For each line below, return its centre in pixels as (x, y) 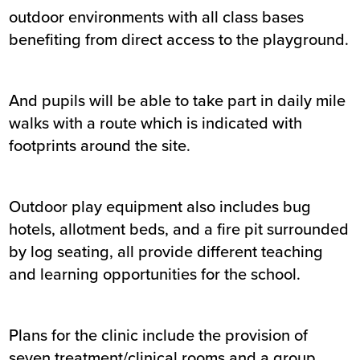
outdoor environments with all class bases (157, 17)
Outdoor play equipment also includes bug (160, 207)
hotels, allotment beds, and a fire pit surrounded (179, 229)
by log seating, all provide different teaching (166, 252)
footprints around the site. (100, 145)
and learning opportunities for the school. (155, 274)
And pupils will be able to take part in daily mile (178, 100)
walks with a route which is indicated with (156, 123)
